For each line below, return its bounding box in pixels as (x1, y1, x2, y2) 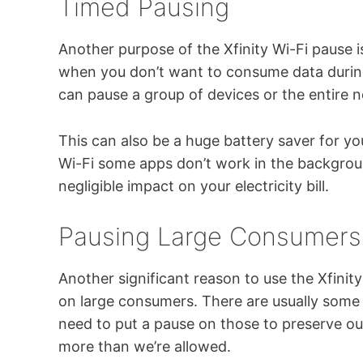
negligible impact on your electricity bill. (58, 177, 329, 194)
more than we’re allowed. (58, 337, 231, 355)
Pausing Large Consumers (58, 220, 361, 251)
